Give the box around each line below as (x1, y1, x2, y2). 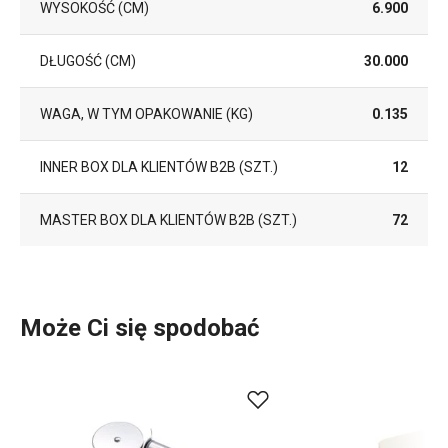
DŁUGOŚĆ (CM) (40, 52, 136, 69)
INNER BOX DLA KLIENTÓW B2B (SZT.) (40, 158, 278, 175)
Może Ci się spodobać (20, 314, 260, 342)
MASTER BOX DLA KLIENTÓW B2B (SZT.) (40, 211, 297, 228)
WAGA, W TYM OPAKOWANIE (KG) (40, 105, 253, 122)
